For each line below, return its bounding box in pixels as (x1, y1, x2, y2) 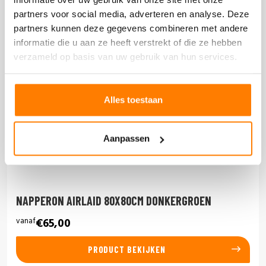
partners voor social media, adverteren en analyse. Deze (14, 8, 249, 19)
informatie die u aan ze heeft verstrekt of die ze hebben (14, 37, 242, 47)
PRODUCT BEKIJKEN (87, 244, 166, 255)
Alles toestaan (103, 94, 163, 104)
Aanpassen (103, 133, 150, 144)
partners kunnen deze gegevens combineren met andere (14, 23, 248, 33)
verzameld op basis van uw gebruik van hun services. (14, 51, 237, 62)
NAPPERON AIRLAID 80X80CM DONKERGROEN (15, 193, 211, 208)
